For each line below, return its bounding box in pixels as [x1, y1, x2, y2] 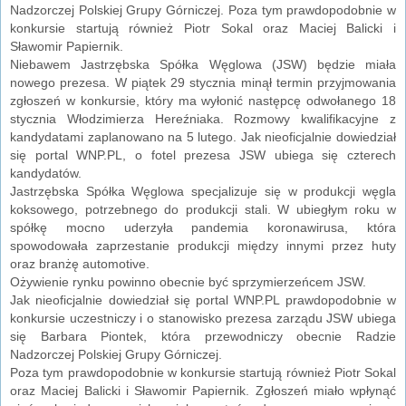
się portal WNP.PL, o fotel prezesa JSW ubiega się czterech [10, 148, 396, 163]
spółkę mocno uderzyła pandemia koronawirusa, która [10, 220, 396, 236]
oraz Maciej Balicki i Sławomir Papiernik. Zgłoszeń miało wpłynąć [10, 383, 396, 399]
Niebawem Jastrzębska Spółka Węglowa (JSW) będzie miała [10, 57, 396, 72]
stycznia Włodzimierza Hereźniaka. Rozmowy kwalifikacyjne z [10, 111, 396, 127]
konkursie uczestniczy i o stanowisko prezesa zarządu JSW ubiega [10, 311, 396, 326]
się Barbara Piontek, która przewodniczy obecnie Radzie [10, 329, 396, 344]
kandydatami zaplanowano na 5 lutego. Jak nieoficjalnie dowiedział [10, 130, 396, 145]
